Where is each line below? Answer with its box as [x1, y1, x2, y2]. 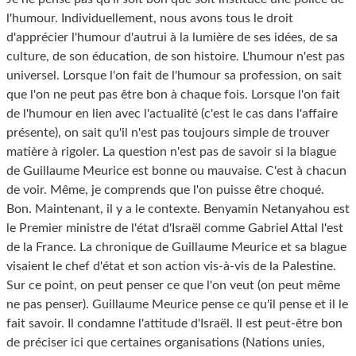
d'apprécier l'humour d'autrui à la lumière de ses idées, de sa [6, 31, 338, 44]
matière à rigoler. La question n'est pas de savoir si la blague [6, 145, 336, 159]
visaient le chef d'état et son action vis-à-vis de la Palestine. [6, 260, 336, 273]
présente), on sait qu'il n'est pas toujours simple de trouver [6, 126, 330, 140]
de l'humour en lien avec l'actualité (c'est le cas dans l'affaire [6, 107, 338, 121]
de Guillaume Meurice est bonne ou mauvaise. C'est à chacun [6, 164, 346, 178]
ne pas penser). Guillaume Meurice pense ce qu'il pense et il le [6, 298, 348, 311]
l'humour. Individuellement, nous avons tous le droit [6, 12, 293, 25]
